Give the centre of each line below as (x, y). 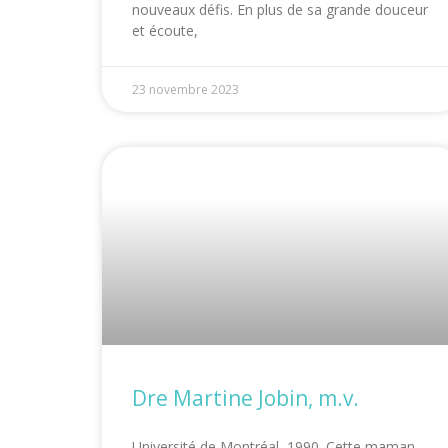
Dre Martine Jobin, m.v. (245, 398)
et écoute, (165, 31)
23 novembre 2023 (185, 90)
